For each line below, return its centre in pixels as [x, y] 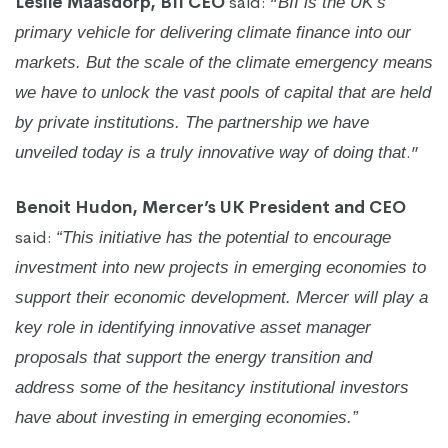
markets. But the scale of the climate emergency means [224, 62]
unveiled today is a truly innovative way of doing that [210, 152]
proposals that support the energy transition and [193, 357]
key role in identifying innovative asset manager [193, 327]
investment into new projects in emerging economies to [220, 267]
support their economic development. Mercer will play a [221, 297]
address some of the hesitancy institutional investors [212, 387]
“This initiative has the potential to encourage [223, 237]
